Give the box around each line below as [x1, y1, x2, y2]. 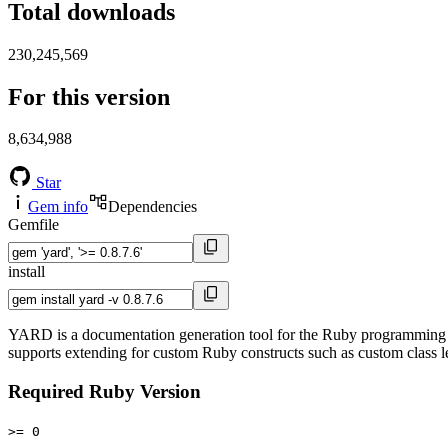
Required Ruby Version [8, 381, 201, 403]
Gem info [28, 198, 88, 216]
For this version [8, 83, 170, 110]
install [8, 263, 45, 281]
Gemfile [8, 216, 59, 234]
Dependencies [108, 198, 197, 216]
